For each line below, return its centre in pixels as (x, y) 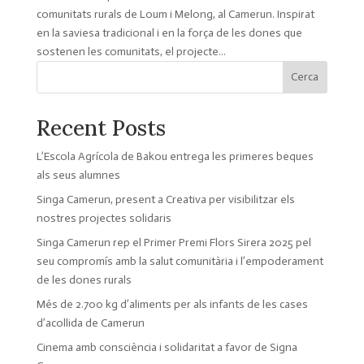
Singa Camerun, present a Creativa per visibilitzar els (165, 199)
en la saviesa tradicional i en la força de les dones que (169, 32)
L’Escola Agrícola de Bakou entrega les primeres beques (175, 156)
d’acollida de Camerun (90, 323)
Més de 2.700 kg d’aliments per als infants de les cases (172, 304)
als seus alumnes (78, 175)
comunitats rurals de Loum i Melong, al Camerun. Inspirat (175, 14)
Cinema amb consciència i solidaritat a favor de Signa (167, 347)
